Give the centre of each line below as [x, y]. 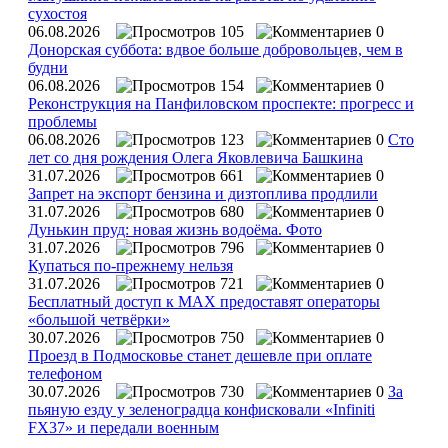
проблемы [62, 121]
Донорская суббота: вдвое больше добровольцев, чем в [215, 49]
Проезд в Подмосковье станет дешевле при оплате [200, 355]
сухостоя [57, 13]
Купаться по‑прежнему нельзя [130, 265]
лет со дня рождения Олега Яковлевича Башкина [195, 157]
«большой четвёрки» [99, 319]
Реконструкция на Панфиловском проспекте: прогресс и [221, 103]
